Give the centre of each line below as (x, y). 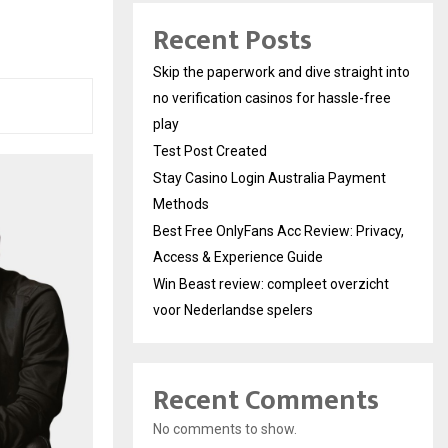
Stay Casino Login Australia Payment (269, 178)
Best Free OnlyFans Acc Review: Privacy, (278, 231)
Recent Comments (266, 401)
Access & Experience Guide (238, 257)
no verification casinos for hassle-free (272, 98)
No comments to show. (225, 429)
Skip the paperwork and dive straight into (281, 72)
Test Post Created (210, 151)
